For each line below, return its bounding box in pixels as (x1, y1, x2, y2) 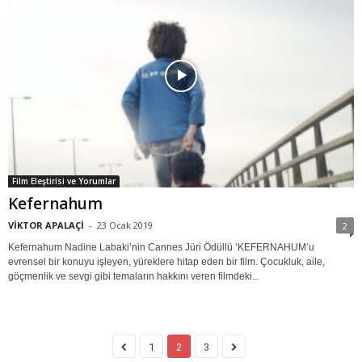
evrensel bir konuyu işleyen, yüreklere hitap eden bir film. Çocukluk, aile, (8, 256, 325, 268)
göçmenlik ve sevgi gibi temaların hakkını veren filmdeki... (8, 271, 259, 283)
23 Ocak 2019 (97, 219, 153, 232)
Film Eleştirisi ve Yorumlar (12, 175, 116, 187)
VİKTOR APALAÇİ (8, 219, 84, 232)
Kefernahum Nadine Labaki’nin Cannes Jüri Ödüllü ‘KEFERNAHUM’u (8, 242, 314, 254)
